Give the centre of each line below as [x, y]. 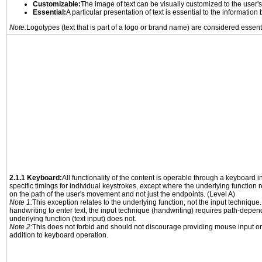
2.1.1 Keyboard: [36, 178]
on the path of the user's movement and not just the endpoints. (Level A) [122, 194]
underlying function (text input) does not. [73, 219]
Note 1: [21, 202]
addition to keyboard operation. [59, 235]
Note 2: [21, 227]
